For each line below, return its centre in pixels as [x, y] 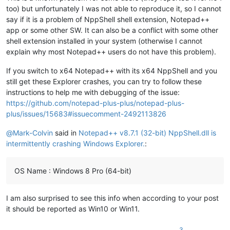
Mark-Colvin [33, 132]
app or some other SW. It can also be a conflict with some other [112, 30]
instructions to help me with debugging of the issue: [93, 92]
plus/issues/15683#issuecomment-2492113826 [86, 113]
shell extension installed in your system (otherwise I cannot [104, 41]
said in [66, 132]
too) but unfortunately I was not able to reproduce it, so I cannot [114, 8]
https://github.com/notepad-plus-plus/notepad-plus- [95, 103]
